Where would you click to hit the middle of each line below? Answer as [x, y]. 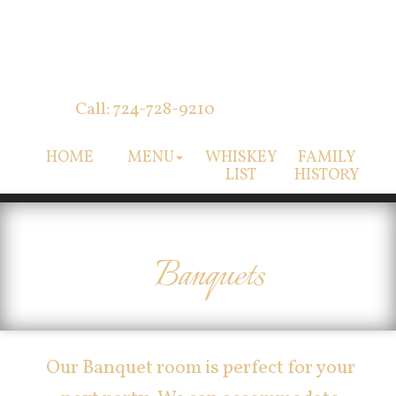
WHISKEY [241, 158]
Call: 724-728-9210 [145, 110]
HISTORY [327, 175]
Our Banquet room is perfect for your [200, 368]
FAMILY [327, 158]
